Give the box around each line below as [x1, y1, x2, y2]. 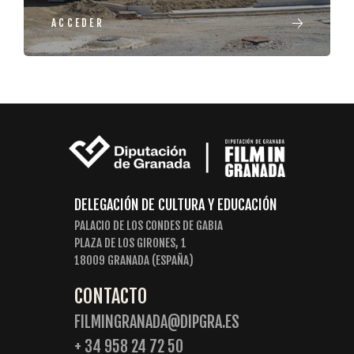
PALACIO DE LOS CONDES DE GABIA [74, 217, 223, 233]
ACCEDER [51, 17, 104, 29]
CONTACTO [74, 284, 147, 308]
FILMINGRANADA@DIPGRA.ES [74, 311, 239, 332]
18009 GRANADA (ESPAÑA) [74, 252, 194, 268]
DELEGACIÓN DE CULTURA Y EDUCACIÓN [74, 195, 277, 213]
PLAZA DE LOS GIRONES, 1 [74, 235, 186, 250]
